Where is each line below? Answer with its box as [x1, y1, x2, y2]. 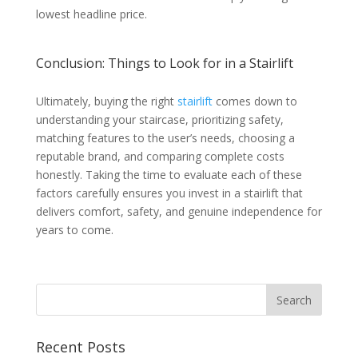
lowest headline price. [35, 6, 147, 22]
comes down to [212, 93, 297, 109]
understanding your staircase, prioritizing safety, [35, 112, 284, 128]
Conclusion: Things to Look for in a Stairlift [35, 54, 293, 73]
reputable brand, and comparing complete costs [35, 149, 284, 165]
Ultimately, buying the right [35, 93, 177, 109]
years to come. [35, 222, 113, 238]
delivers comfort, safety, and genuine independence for [35, 204, 322, 220]
